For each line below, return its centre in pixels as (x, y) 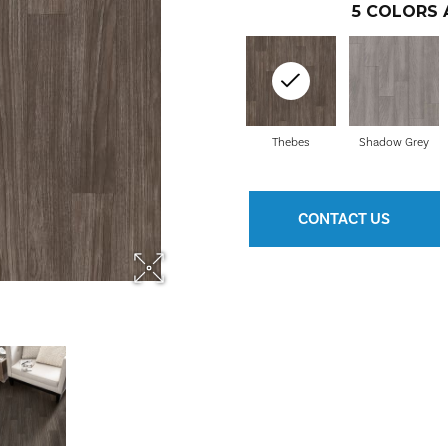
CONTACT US (344, 218)
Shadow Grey (393, 143)
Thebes (290, 143)
